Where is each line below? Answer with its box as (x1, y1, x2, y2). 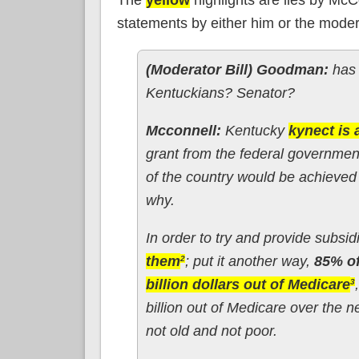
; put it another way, (184, 252, 314, 269)
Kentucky (220, 122, 288, 139)
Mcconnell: (145, 122, 221, 139)
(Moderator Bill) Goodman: (145, 61, 329, 78)
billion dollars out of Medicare (145, 276, 350, 292)
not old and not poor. (145, 322, 277, 339)
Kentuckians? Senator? (145, 84, 295, 101)
